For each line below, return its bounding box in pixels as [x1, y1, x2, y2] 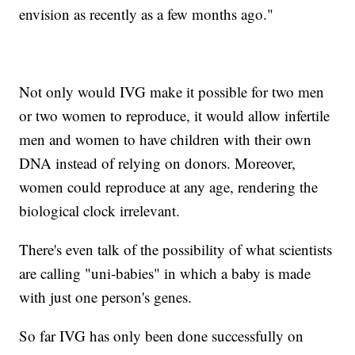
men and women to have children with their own [19, 128, 312, 149]
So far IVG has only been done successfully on [19, 325, 304, 345]
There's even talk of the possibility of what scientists [19, 239, 333, 259]
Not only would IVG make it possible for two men [19, 81, 325, 101]
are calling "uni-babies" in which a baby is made [19, 262, 311, 283]
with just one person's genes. [19, 286, 193, 307]
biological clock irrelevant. [19, 200, 181, 220]
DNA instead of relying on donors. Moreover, [19, 152, 296, 173]
